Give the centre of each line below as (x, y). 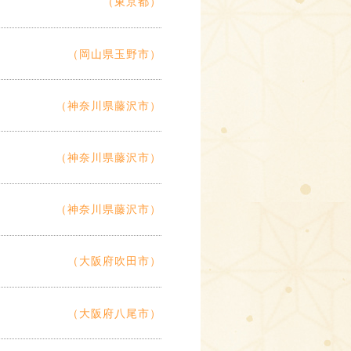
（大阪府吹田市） (114, 261)
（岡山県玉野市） (114, 54)
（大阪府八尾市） (114, 313)
